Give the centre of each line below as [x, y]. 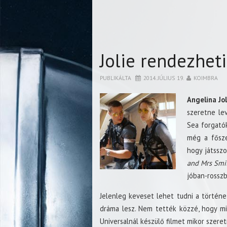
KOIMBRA [206, 78]
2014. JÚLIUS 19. [164, 78]
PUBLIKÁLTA [116, 78]
